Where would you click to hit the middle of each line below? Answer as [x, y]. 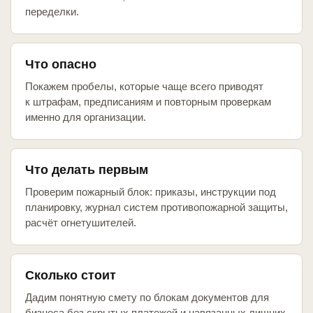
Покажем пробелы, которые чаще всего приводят [144, 87]
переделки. [52, 12]
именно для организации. [86, 117]
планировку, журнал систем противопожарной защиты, [156, 208]
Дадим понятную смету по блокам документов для [147, 298]
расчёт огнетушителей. [81, 223]
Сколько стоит [71, 276]
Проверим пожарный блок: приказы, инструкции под [151, 192]
